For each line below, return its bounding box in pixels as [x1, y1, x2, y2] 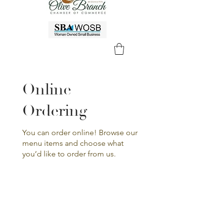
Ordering [22, 101, 88, 121]
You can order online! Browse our [22, 127, 138, 137]
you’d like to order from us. [22, 149, 116, 158]
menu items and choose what [22, 138, 124, 148]
